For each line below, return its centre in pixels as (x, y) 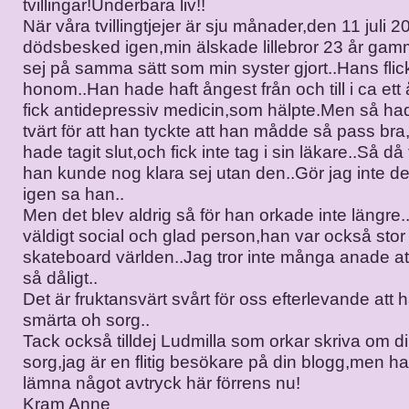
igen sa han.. (73, 194)
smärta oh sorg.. (86, 320)
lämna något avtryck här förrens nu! (162, 383)
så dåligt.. (60, 278)
